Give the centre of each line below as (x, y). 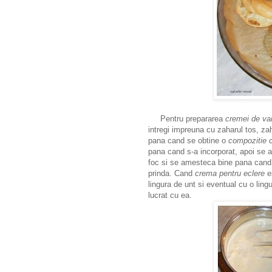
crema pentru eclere (230, 173)
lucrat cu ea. (171, 195)
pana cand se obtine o (188, 140)
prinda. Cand (172, 173)
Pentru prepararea (187, 118)
